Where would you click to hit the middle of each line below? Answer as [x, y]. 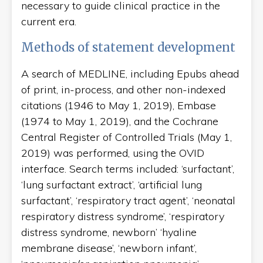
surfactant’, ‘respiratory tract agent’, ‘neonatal [128, 200]
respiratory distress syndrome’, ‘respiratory [123, 216]
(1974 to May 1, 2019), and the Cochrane [120, 121]
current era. [49, 21]
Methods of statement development [128, 47]
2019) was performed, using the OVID [113, 153]
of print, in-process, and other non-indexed [123, 89]
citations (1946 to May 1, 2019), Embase [119, 105]
